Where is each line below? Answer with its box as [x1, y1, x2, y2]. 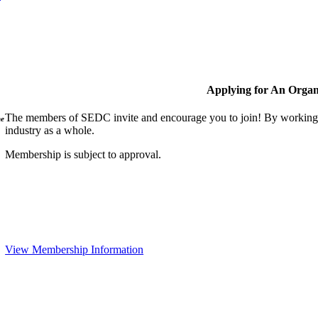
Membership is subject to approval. [5, 148, 162, 161]
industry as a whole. [5, 124, 95, 137]
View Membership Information [5, 243, 144, 256]
